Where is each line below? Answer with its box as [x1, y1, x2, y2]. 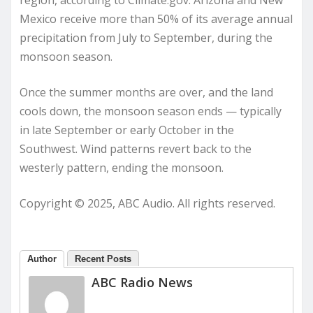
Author [27, 254, 57, 265]
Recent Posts [75, 254, 131, 265]
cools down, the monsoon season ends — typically [20, 103, 282, 119]
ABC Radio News [92, 274, 193, 291]
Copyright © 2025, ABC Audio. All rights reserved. [20, 196, 275, 212]
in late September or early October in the [20, 122, 234, 138]
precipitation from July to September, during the [20, 30, 272, 46]
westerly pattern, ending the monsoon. [20, 160, 224, 176]
